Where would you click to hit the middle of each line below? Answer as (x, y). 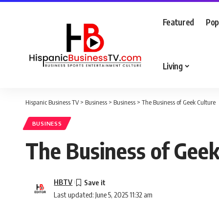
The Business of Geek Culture (179, 102)
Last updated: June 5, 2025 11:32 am (103, 195)
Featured (178, 22)
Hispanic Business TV (52, 102)
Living (173, 66)
